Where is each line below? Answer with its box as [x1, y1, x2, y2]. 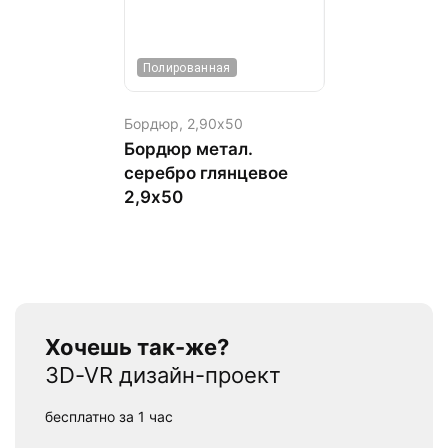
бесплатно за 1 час [45, 408, 173, 426]
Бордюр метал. [123, 139, 253, 160]
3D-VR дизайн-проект [45, 362, 281, 389]
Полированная [142, 61, 231, 76]
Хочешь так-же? [45, 334, 229, 361]
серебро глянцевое [123, 163, 288, 184]
